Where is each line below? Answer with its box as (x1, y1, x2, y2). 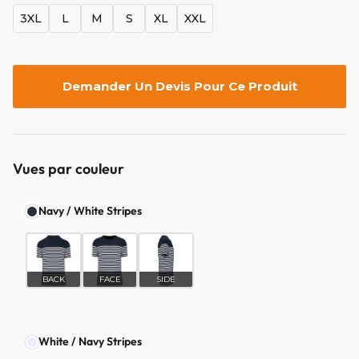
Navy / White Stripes (38, 204, 142, 219)
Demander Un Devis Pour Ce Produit (62, 79, 297, 95)
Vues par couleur (13, 159, 124, 179)
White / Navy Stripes (38, 334, 142, 349)
